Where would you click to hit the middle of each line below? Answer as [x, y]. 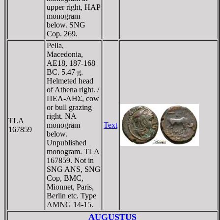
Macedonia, [65, 54]
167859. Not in [70, 160]
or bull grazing [69, 107]
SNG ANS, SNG [74, 169]
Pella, [55, 45]
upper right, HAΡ [74, 7]
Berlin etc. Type [71, 195]
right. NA [62, 116]
